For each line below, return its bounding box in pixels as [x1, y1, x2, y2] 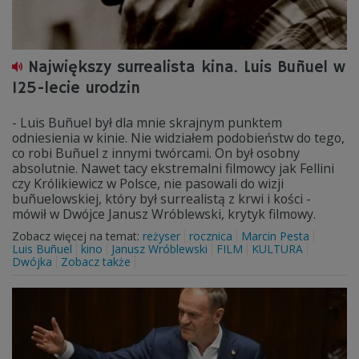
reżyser [143, 228, 180, 244]
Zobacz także [61, 254, 131, 269]
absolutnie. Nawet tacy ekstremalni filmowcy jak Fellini [12, 159, 334, 177]
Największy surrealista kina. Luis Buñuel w [28, 58, 345, 78]
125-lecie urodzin [12, 79, 140, 99]
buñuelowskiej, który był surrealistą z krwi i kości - [12, 190, 311, 208]
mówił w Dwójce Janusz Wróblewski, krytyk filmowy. [12, 205, 319, 223]
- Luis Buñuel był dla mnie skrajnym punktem [12, 114, 282, 131]
